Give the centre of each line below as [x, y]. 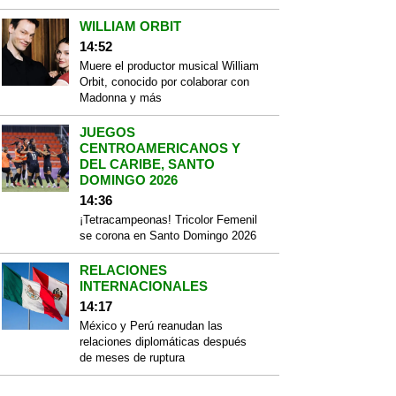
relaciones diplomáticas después [163, 342]
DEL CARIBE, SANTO [147, 164]
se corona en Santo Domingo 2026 [168, 236]
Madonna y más [121, 98]
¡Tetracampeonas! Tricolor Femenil [168, 220]
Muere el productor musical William [169, 66]
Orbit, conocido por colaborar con [164, 82]
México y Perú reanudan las [151, 326]
